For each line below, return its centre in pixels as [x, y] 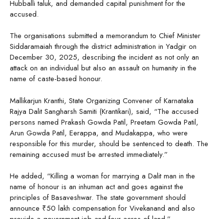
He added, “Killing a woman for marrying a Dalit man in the [102, 176]
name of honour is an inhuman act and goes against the [97, 187]
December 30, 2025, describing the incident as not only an [104, 57]
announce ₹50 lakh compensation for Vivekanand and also [102, 208]
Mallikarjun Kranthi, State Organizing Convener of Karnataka [102, 100]
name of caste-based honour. [56, 79]
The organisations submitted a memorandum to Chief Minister [105, 36]
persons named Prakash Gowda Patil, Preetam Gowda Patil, [104, 122]
